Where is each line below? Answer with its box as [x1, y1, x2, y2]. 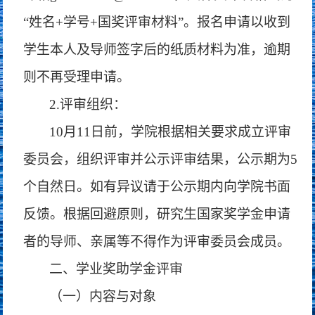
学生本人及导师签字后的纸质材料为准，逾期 [23, 42, 291, 57]
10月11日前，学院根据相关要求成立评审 [49, 124, 292, 139]
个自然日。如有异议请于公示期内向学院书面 [23, 179, 291, 194]
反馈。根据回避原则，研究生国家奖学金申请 [23, 207, 291, 221]
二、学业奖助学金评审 [49, 262, 184, 276]
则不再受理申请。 [23, 70, 131, 84]
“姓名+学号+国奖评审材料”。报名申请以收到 [23, 15, 291, 30]
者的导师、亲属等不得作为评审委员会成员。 [23, 234, 291, 249]
